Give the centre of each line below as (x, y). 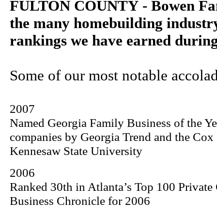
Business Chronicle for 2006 (80, 201)
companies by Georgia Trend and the (101, 137)
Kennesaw (35, 151)
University (116, 151)
